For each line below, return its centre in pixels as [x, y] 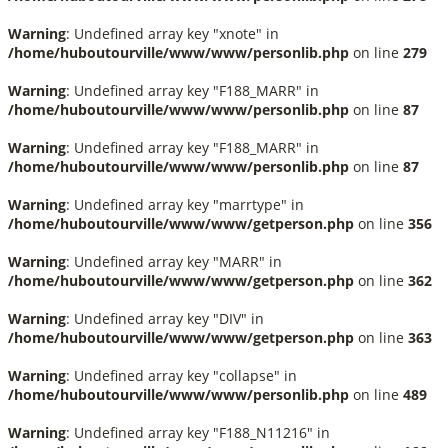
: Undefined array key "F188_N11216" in [198, 432]
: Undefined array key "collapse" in [181, 375]
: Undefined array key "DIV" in [165, 318]
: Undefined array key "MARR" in [174, 261]
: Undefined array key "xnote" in [172, 33]
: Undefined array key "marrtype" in [185, 204]
